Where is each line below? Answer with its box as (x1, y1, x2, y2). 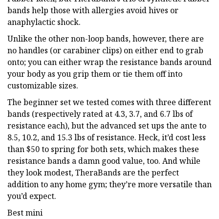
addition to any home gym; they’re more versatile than (7, 178, 212, 190)
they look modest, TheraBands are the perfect (7, 167, 179, 178)
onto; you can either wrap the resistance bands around (7, 56, 212, 67)
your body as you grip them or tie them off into (7, 68, 182, 79)
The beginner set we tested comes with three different (7, 96, 211, 108)
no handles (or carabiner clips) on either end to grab (7, 44, 203, 56)
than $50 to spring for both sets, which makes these (7, 143, 199, 154)
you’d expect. (7, 190, 56, 201)
